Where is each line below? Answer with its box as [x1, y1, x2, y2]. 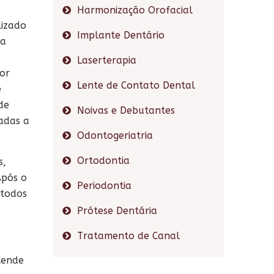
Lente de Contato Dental [77, 80, 195, 91]
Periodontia [77, 180, 131, 191]
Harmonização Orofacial [77, 4, 193, 16]
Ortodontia [77, 155, 130, 166]
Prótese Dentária [77, 205, 157, 217]
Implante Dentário [77, 29, 165, 41]
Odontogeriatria [77, 130, 153, 141]
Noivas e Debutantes [77, 105, 175, 116]
